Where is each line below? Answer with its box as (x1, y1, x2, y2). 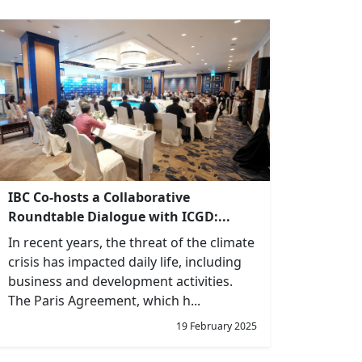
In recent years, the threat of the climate (8, 234, 255, 251)
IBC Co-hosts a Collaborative (8, 188, 190, 206)
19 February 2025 (176, 319, 257, 333)
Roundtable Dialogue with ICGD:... (8, 208, 230, 225)
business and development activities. (8, 272, 233, 290)
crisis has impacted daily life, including (8, 253, 242, 271)
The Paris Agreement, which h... (8, 292, 200, 309)
